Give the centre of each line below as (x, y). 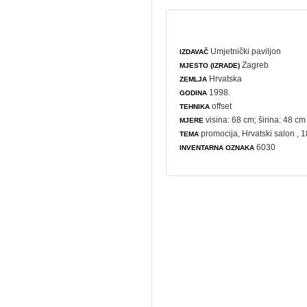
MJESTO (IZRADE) (210, 65)
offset (221, 106)
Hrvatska (225, 78)
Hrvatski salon (270, 133)
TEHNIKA (195, 106)
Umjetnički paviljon (246, 51)
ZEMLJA (194, 79)
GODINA (194, 93)
